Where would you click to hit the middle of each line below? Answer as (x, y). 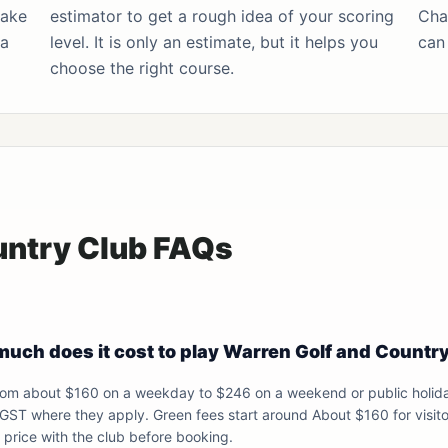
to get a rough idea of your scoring (258, 16)
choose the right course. (142, 68)
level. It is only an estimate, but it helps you (214, 42)
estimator (86, 16)
